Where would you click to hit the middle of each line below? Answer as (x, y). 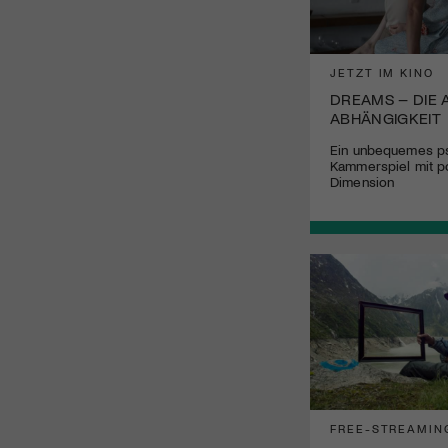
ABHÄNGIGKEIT (385, 117)
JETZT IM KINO (382, 71)
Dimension (362, 181)
